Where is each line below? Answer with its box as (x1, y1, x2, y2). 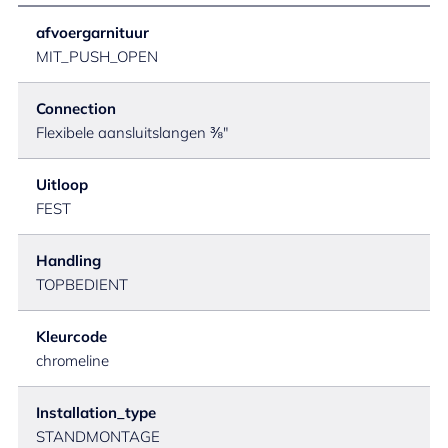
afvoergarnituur (36, 23, 149, 42)
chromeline (36, 351, 109, 370)
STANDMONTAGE (36, 427, 160, 446)
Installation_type (36, 403, 156, 422)
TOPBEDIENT (36, 275, 128, 294)
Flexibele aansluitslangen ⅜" (36, 123, 228, 142)
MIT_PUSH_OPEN (36, 47, 158, 66)
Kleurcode (36, 327, 107, 346)
